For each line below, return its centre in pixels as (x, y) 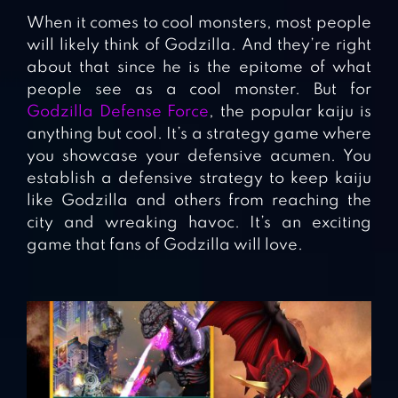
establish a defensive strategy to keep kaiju (199, 179)
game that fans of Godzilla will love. (165, 246)
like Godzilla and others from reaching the (199, 201)
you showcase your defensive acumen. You (199, 157)
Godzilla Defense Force (118, 112)
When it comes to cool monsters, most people (199, 24)
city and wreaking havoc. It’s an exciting (199, 223)
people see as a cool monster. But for (199, 90)
